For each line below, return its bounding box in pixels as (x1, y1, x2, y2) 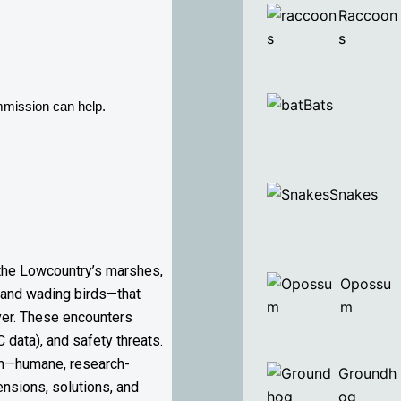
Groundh (338, 364, 397, 382)
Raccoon (337, 6, 397, 24)
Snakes (329, 185, 378, 203)
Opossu (339, 275, 391, 293)
